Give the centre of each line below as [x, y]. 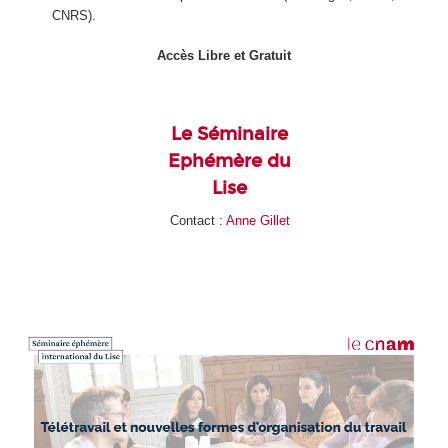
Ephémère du [230, 160]
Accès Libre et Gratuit [224, 56]
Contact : [197, 220]
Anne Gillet [257, 220]
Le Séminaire [230, 133]
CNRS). [73, 15]
